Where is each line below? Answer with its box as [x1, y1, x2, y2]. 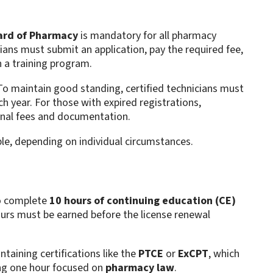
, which [208, 246, 239, 262]
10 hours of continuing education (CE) [49, 193, 236, 209]
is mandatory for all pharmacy [77, 28, 216, 44]
